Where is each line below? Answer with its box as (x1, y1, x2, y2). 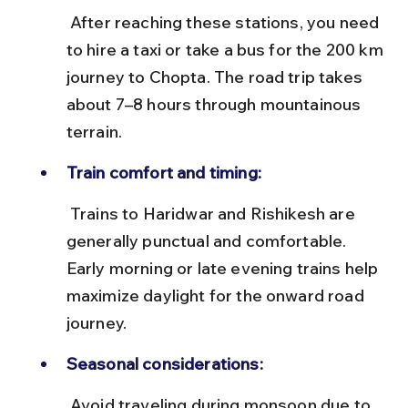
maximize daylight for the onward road (66, 284, 368, 306)
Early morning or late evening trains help (66, 257, 382, 279)
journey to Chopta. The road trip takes (66, 66, 367, 87)
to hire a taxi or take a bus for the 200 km (66, 38, 387, 60)
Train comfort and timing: (66, 161, 261, 183)
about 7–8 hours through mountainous (66, 93, 365, 115)
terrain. (66, 120, 123, 142)
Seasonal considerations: (66, 352, 263, 374)
